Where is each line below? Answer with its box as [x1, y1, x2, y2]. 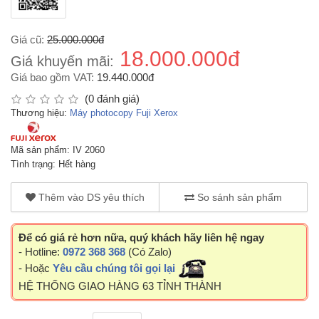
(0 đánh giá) [79, 92, 140, 105]
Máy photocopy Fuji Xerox [70, 107, 178, 118]
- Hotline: [19, 245, 63, 258]
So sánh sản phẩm [194, 191, 282, 203]
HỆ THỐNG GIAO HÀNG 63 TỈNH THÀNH [19, 279, 221, 292]
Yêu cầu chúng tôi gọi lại [53, 261, 175, 274]
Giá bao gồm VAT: [11, 70, 94, 83]
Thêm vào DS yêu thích [36, 191, 145, 203]
